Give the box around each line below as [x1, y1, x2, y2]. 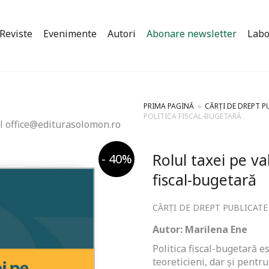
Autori [107, 27, 136, 41]
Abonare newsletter [147, 27, 237, 41]
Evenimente [43, 27, 97, 41]
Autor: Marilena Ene [153, 223, 247, 236]
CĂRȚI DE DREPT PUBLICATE [153, 202, 268, 213]
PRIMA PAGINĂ [144, 100, 194, 111]
